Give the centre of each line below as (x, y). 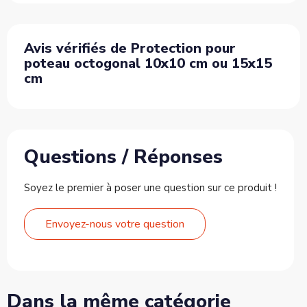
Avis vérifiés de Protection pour (130, 49)
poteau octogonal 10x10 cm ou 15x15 (148, 64)
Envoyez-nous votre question (115, 224)
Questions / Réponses (123, 157)
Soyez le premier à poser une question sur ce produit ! (150, 188)
